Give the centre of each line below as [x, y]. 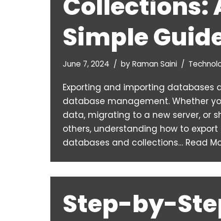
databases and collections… [124, 143]
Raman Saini [155, 64]
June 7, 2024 [86, 64]
